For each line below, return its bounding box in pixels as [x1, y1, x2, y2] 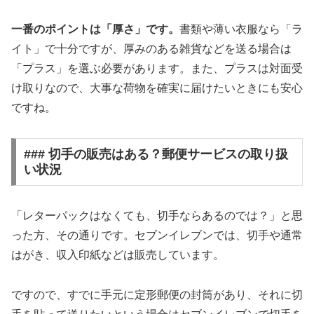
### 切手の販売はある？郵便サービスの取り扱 [23, 146, 288, 161]
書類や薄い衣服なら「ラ [179, 23, 303, 36]
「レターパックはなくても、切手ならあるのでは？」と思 [11, 209, 303, 221]
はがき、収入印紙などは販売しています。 [11, 248, 224, 261]
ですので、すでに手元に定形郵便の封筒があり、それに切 [11, 288, 303, 301]
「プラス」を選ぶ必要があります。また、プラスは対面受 [11, 62, 303, 75]
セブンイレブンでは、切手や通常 [135, 228, 303, 241]
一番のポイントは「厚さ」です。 [11, 23, 179, 36]
